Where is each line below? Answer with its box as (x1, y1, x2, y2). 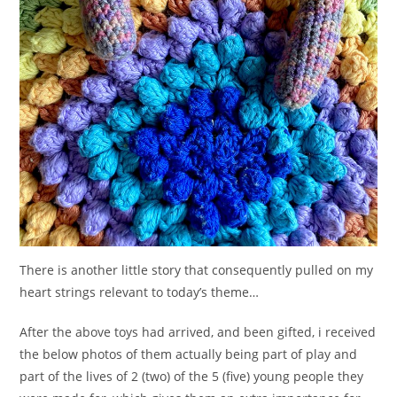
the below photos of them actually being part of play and (19, 346, 358, 363)
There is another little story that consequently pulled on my (19, 261, 374, 279)
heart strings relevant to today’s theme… (19, 284, 260, 301)
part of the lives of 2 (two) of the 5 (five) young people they (19, 368, 364, 385)
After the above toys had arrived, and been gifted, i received (19, 323, 377, 341)
